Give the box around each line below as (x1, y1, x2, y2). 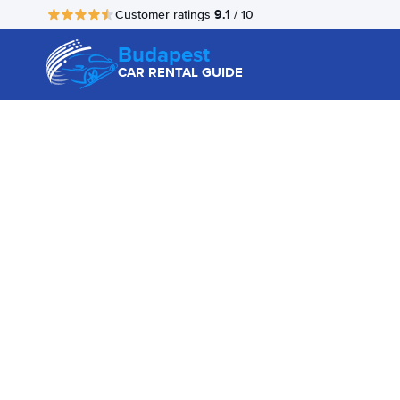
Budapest (118, 38, 210, 70)
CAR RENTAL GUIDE (118, 62, 243, 82)
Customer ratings (115, 6, 214, 22)
